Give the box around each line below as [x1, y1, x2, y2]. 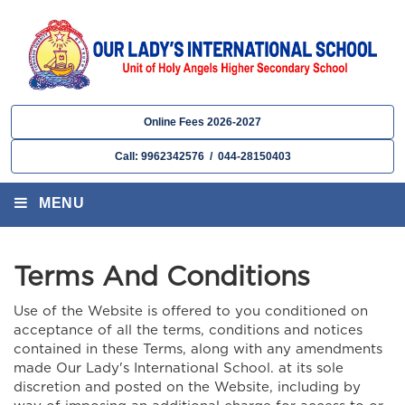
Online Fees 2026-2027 [144, 116, 261, 128]
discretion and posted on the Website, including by [14, 381, 361, 394]
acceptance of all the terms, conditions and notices [14, 324, 363, 337]
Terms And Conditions [14, 264, 310, 291]
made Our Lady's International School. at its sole [14, 362, 344, 375]
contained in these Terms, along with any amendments [14, 343, 382, 356]
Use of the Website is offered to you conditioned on [14, 305, 368, 318]
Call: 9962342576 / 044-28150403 [114, 150, 291, 163]
